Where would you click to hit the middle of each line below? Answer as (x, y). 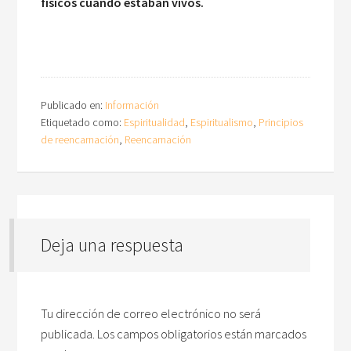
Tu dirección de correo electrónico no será (151, 313)
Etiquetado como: (83, 122)
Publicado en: (73, 105)
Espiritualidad (155, 122)
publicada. (68, 334)
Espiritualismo (222, 122)
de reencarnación (80, 139)
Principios (281, 122)
